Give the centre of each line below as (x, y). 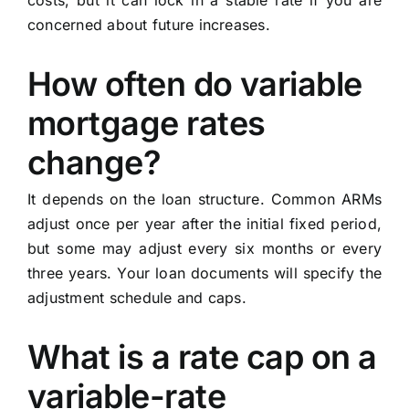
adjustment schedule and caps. (136, 298)
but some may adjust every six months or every (204, 249)
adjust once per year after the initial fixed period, (204, 224)
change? (94, 163)
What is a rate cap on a (202, 357)
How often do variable (194, 84)
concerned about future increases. (148, 25)
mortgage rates (146, 124)
